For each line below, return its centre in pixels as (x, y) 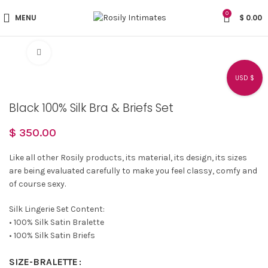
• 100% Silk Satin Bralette (57, 222)
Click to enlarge (80, 52)
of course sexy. (37, 184)
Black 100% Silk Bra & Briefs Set (91, 108)
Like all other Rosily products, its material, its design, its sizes (128, 158)
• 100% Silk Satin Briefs (52, 235)
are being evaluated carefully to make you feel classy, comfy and (133, 171)
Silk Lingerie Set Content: (57, 209)
